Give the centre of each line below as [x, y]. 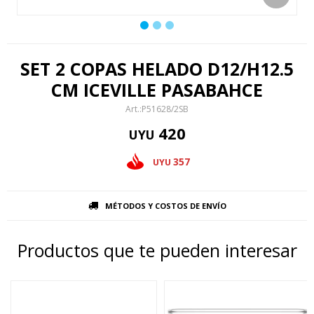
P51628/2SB [165, 109]
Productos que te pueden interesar [157, 250]
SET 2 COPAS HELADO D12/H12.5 [157, 69]
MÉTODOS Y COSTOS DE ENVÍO [165, 206]
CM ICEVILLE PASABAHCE [157, 90]
